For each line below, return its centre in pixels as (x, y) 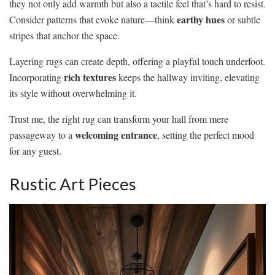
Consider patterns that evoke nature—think (93, 20)
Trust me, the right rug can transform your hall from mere (119, 119)
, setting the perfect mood (206, 135)
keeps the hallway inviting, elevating (188, 77)
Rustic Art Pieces (73, 184)
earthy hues (201, 20)
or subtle (242, 20)
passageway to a (42, 135)
